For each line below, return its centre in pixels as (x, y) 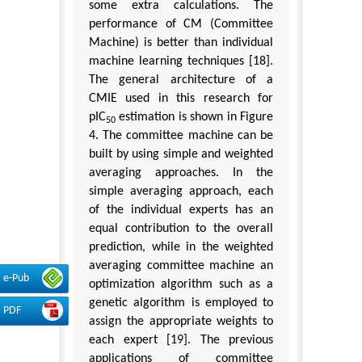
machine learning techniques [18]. (181, 61)
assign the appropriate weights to (181, 321)
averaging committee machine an (181, 265)
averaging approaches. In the (181, 173)
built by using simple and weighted (181, 154)
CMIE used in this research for (181, 98)
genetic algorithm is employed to (181, 303)
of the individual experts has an (181, 210)
